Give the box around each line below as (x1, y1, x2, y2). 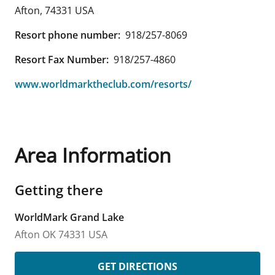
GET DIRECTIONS (98, 259, 177, 273)
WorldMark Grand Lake (15, 210, 124, 224)
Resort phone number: (15, 28, 120, 42)
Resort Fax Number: (15, 52, 109, 66)
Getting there (15, 180, 103, 199)
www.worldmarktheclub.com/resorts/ (15, 77, 192, 91)
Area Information (15, 141, 171, 168)
